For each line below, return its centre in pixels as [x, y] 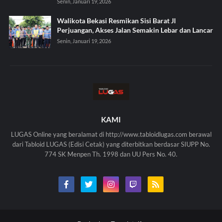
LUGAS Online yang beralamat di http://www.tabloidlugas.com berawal [111, 134]
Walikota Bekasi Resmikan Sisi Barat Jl [116, 20]
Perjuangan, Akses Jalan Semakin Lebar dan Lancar [135, 30]
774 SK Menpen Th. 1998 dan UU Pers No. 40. [111, 154]
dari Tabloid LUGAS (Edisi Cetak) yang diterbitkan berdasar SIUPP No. [111, 144]
